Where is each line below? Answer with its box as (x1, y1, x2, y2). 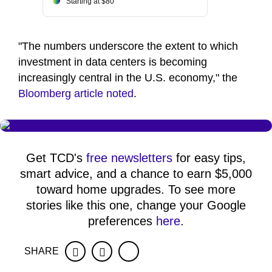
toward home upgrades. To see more (36, 183, 236, 197)
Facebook (78, 246, 126, 259)
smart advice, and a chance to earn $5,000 (20, 167, 252, 181)
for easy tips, (172, 151, 246, 165)
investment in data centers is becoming (18, 56, 207, 69)
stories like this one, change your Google (26, 199, 246, 212)
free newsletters (86, 151, 172, 165)
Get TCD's (26, 151, 86, 165)
